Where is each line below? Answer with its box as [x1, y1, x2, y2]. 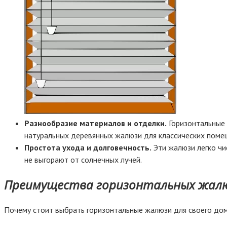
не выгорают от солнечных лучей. [24, 154, 142, 165]
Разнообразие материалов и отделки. [24, 118, 167, 128]
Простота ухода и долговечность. [24, 142, 152, 153]
